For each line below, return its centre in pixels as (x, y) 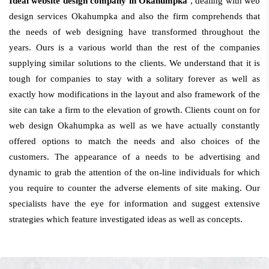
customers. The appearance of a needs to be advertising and (134, 157)
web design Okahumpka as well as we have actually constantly (134, 125)
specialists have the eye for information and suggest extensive (134, 204)
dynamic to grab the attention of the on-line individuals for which (134, 172)
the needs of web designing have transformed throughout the (134, 32)
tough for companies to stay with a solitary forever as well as (134, 79)
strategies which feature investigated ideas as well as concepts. (126, 219)
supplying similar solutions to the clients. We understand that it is (134, 63)
